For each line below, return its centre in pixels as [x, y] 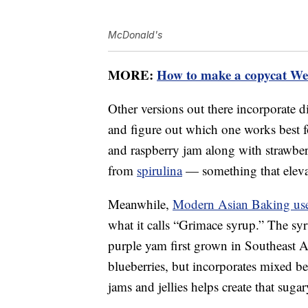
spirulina [159, 170]
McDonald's [135, 35]
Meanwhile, [140, 204]
